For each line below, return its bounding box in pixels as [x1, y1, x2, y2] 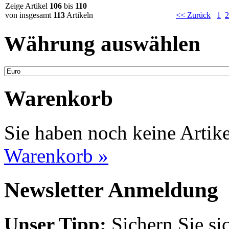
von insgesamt [5, 10, 53, 19]
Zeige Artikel [5, 1, 50, 10]
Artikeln [65, 10, 93, 19]
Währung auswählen [4, 31, 200, 56]
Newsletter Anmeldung [4, 178, 218, 202]
